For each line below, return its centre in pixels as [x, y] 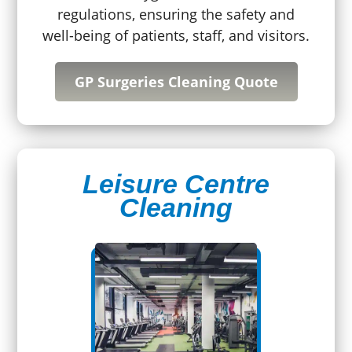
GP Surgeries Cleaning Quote [176, 81]
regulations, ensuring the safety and [176, 14]
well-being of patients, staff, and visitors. [176, 35]
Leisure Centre [176, 183]
